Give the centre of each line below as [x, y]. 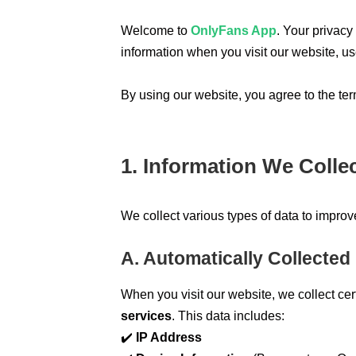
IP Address [169, 338]
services [146, 316]
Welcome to [156, 31]
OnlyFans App [234, 31]
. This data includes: [228, 316]
